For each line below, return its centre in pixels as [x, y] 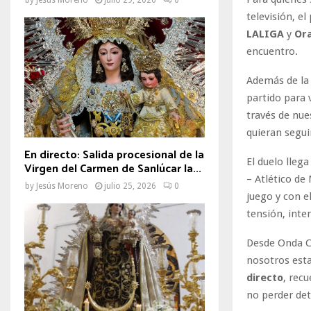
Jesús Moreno [62, 186]
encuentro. [272, 51]
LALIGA [265, 34]
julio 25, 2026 [130, 186]
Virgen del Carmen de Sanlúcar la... [113, 169]
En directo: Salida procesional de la [114, 155]
